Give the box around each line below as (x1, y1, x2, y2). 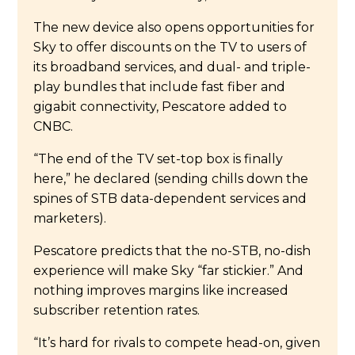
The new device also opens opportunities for (33, 19, 315, 35)
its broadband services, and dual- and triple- (33, 59, 311, 74)
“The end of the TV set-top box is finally (33, 151, 284, 166)
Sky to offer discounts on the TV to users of (33, 39, 307, 55)
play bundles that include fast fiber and (33, 78, 286, 94)
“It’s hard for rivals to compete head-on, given (33, 334, 321, 350)
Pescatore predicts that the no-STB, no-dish (33, 242, 311, 258)
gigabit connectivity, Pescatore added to (33, 98, 288, 114)
